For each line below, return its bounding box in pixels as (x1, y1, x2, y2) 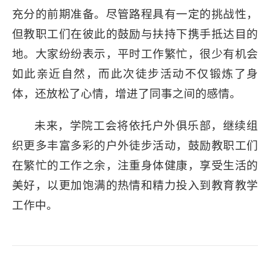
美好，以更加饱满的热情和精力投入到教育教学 (12, 179, 258, 192)
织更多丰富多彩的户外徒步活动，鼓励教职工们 (12, 139, 258, 152)
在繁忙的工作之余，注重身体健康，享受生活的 (12, 159, 258, 172)
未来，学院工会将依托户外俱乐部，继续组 (34, 119, 258, 133)
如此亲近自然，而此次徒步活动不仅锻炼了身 (12, 67, 258, 81)
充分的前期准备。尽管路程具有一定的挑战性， (12, 8, 258, 21)
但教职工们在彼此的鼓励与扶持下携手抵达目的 (12, 28, 258, 41)
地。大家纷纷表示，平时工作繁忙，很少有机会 (12, 48, 258, 61)
